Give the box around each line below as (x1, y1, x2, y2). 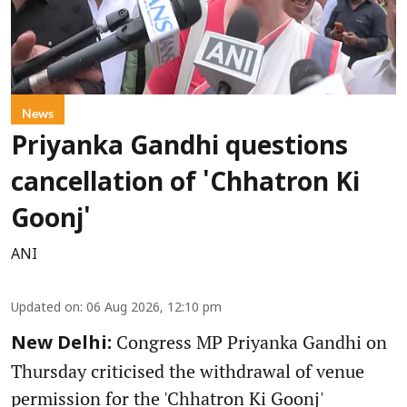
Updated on (11, 300, 80, 316)
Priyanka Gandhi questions (11, 132, 348, 164)
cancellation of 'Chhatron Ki (11, 168, 360, 200)
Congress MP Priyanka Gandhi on (112, 329, 387, 354)
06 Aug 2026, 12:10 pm (86, 300, 222, 316)
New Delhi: (11, 333, 112, 355)
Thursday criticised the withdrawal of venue (11, 358, 364, 383)
